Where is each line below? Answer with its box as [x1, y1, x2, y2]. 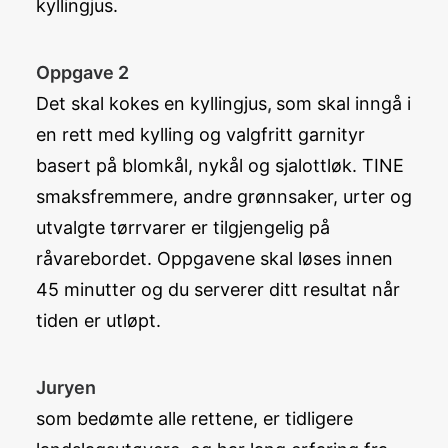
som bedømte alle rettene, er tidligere [36, 408, 353, 429]
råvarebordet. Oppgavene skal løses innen [36, 248, 393, 269]
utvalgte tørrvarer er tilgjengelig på [36, 217, 330, 238]
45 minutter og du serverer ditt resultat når [36, 279, 400, 300]
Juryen [36, 377, 100, 398]
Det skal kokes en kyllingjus [36, 93, 267, 114]
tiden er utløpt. [36, 310, 161, 331]
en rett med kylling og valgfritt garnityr [36, 124, 365, 145]
